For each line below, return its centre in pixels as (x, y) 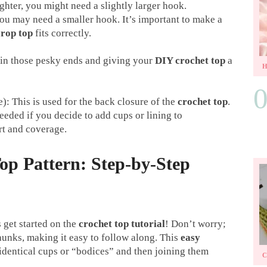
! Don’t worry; (195, 223)
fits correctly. (62, 33)
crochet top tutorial (122, 223)
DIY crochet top (190, 60)
